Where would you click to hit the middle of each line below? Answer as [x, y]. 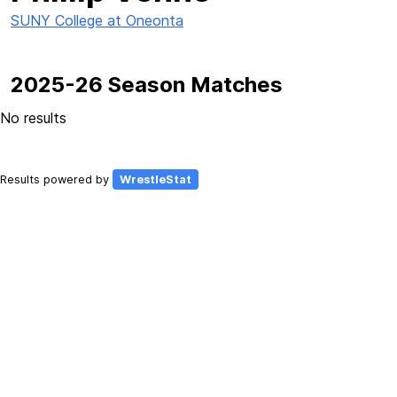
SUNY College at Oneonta [97, 20]
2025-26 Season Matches [147, 85]
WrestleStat [156, 179]
